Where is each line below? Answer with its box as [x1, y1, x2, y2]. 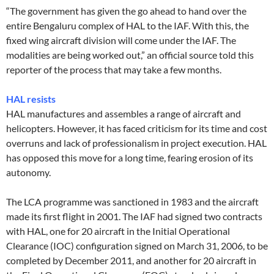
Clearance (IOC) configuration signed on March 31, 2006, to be [6, 240, 268, 252]
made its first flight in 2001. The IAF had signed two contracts [6, 210, 262, 223]
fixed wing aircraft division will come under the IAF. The [6, 34, 236, 46]
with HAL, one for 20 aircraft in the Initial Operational [6, 225, 230, 237]
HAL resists [6, 93, 56, 105]
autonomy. [6, 166, 51, 179]
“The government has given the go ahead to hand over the [6, 5, 246, 17]
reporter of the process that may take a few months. [6, 64, 221, 76]
